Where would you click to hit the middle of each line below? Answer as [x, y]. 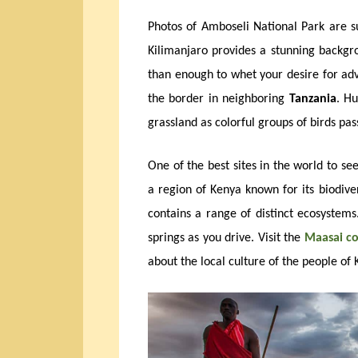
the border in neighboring [219, 99]
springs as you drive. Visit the [226, 239]
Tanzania [312, 99]
